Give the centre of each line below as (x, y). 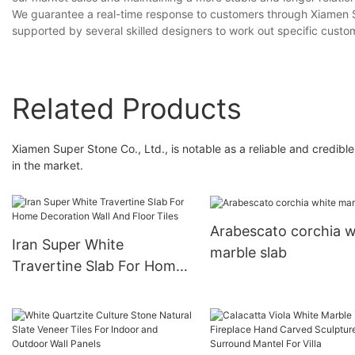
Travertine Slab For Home (98, 266)
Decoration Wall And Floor (99, 288)
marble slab (248, 252)
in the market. (48, 165)
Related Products (127, 108)
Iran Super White (68, 245)
